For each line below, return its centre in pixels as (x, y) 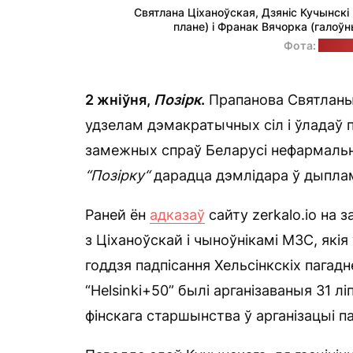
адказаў (177, 214)
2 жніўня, (119, 99)
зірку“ (130, 175)
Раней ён (117, 214)
